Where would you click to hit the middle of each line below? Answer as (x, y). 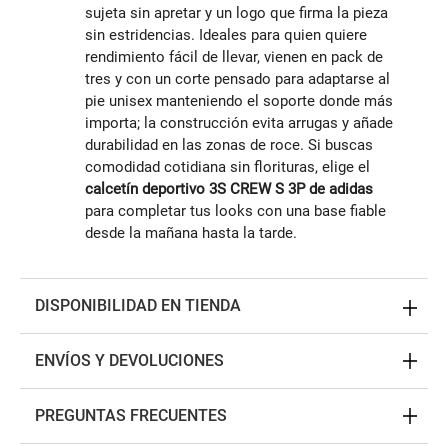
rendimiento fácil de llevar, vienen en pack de (234, 57)
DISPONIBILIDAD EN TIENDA (138, 306)
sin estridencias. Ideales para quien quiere (226, 35)
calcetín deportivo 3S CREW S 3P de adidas (229, 189)
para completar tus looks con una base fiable (235, 211)
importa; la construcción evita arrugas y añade (239, 123)
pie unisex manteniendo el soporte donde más (239, 101)
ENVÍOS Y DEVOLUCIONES (129, 361)
